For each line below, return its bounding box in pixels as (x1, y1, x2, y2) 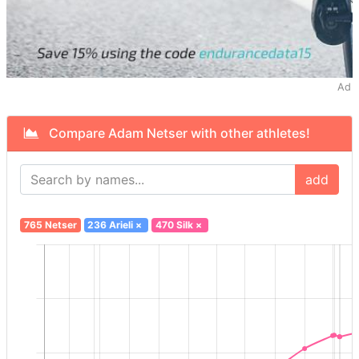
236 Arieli (87, 219, 134, 232)
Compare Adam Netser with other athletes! (39, 125, 310, 142)
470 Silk (155, 219, 193, 232)
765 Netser (23, 219, 77, 232)
